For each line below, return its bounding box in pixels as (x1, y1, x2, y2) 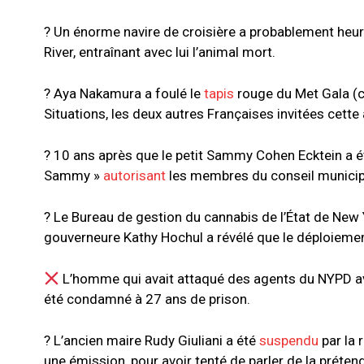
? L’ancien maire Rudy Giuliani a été (44, 332, 259, 349)
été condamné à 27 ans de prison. (44, 291, 250, 308)
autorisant (103, 167, 166, 184)
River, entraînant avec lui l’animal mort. (44, 44, 275, 61)
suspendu (259, 332, 318, 349)
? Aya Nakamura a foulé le (44, 85, 204, 102)
